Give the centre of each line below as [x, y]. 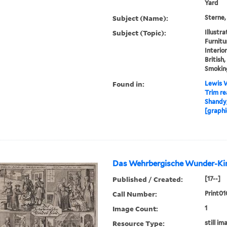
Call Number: [135, 194]
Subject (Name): [141, 18]
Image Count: [136, 209]
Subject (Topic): [140, 33]
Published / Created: [148, 179]
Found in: [129, 84]
